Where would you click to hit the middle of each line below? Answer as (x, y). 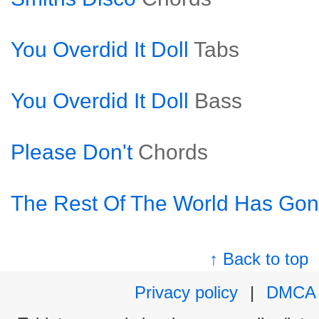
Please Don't (72, 152)
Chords (173, 152)
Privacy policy (186, 292)
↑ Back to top (259, 259)
